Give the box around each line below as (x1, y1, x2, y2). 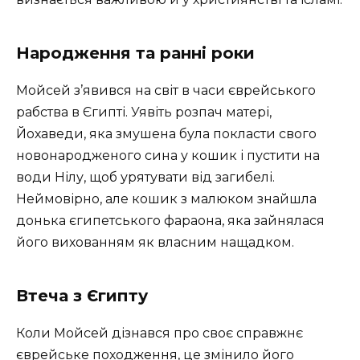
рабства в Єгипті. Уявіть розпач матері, (16, 104, 272, 121)
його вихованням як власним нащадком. (16, 235, 294, 251)
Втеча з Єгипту (16, 286, 148, 306)
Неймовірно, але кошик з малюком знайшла (16, 191, 317, 207)
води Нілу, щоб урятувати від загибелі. (16, 170, 275, 186)
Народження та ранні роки (16, 43, 255, 63)
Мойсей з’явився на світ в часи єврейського (16, 83, 316, 99)
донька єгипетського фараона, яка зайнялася (16, 213, 325, 229)
